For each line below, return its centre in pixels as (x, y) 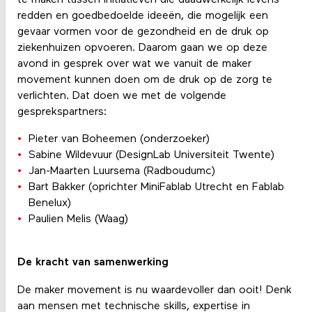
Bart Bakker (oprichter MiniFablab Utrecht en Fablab (156, 188)
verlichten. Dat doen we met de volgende (122, 96)
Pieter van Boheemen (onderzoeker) (119, 140)
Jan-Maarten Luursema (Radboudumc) (122, 172)
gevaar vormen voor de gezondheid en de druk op (143, 32)
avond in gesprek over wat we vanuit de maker (134, 64)
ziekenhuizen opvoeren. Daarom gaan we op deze (142, 48)
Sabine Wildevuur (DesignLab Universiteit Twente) (151, 156)
